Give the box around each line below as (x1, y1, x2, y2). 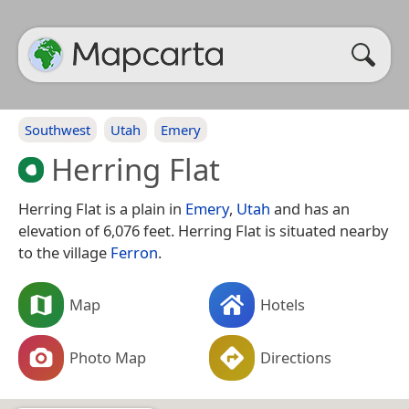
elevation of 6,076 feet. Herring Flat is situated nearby (18, 219, 388, 241)
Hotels (260, 293, 305, 315)
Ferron (110, 241, 158, 263)
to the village (18, 241, 110, 263)
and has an (270, 197, 350, 219)
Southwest (25, 121, 90, 139)
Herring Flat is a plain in (18, 197, 185, 219)
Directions (260, 346, 331, 368)
